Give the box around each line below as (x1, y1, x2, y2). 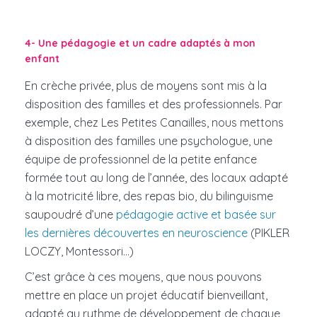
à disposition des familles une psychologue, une (25, 134, 272, 149)
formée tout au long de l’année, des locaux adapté (25, 171, 288, 185)
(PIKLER (248, 226, 289, 241)
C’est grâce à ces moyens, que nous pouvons (25, 270, 262, 284)
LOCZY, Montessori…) (25, 244, 134, 259)
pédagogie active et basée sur (116, 207, 276, 222)
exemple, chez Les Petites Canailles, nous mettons (25, 115, 284, 130)
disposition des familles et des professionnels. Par (25, 97, 282, 112)
